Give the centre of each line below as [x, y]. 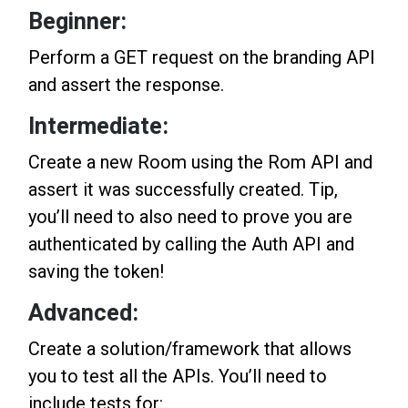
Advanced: [83, 314]
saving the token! [96, 272]
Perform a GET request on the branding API [202, 58]
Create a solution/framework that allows [190, 349]
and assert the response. [126, 85]
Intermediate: [98, 127]
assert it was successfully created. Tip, [183, 190]
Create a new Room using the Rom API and [200, 163]
